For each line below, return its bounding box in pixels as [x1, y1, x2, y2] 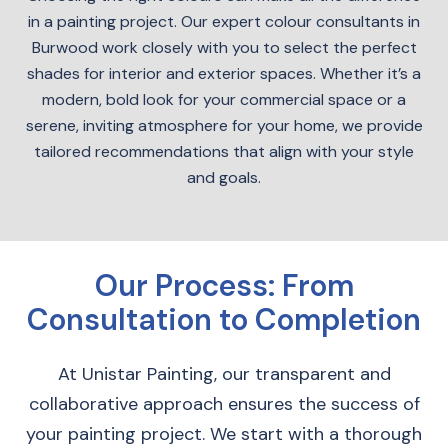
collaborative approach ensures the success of [28, 392, 420, 416]
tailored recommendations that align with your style [34, 141, 414, 162]
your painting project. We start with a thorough [26, 422, 422, 446]
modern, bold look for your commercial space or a [42, 89, 406, 110]
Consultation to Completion [27, 300, 421, 339]
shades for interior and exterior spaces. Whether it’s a [27, 63, 421, 84]
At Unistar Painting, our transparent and [57, 362, 391, 386]
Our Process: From [94, 266, 354, 305]
